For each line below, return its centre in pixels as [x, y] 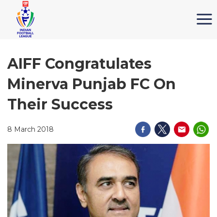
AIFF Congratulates [79, 64]
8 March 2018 [31, 129]
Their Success [60, 104]
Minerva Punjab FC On [92, 84]
